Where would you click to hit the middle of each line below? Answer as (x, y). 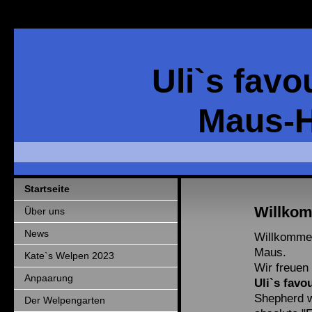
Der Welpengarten (65, 300)
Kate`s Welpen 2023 (69, 256)
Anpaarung (49, 278)
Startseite (47, 189)
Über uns (45, 211)
